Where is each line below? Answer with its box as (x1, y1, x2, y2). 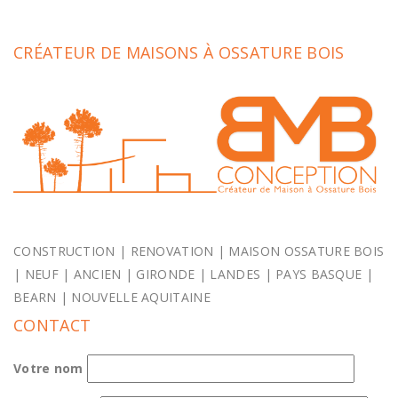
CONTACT (13, 314, 92, 336)
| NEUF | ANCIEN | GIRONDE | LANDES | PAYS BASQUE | (13, 265, 373, 283)
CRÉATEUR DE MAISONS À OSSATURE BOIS (13, 42, 345, 64)
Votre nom (13, 359, 84, 377)
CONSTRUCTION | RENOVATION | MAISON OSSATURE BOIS (13, 242, 385, 259)
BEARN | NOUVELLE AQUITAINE (13, 288, 211, 306)
